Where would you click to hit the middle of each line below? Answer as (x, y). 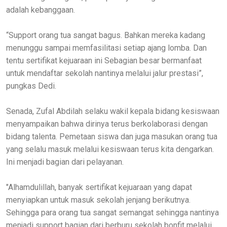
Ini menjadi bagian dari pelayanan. (66, 162)
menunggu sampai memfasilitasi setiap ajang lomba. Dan (106, 48)
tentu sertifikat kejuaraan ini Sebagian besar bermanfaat (104, 60)
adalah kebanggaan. (41, 10)
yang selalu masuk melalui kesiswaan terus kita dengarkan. (110, 149)
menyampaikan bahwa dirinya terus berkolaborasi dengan (107, 124)
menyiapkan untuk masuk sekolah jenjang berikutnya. (98, 200)
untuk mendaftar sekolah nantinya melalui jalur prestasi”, (105, 73)
